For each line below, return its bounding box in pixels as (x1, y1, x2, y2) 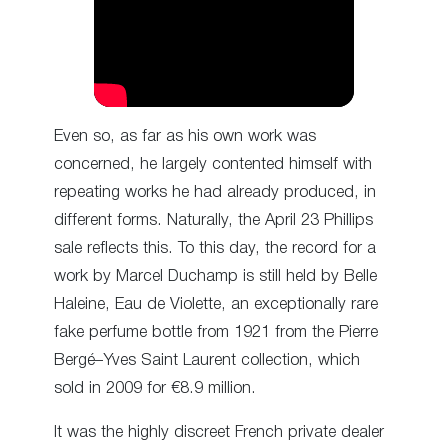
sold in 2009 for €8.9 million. (54, 381, 256, 396)
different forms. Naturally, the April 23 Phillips (54, 213, 373, 228)
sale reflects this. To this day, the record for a (54, 241, 376, 256)
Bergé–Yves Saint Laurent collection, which (54, 353, 360, 368)
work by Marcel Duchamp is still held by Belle (54, 269, 377, 284)
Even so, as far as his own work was (54, 129, 316, 144)
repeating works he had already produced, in (54, 185, 376, 200)
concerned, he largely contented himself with (54, 157, 372, 172)
